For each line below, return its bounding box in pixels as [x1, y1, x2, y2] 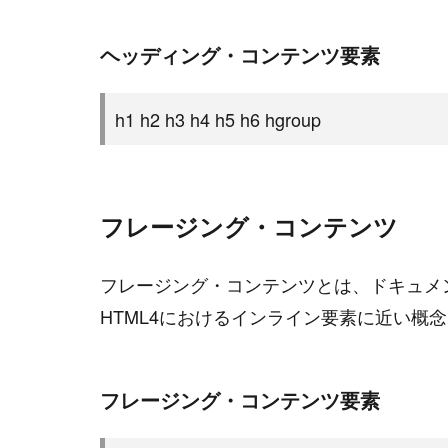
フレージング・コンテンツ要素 [100, 385, 380, 414]
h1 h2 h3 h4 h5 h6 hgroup [115, 106, 321, 132]
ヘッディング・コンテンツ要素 [100, 40, 380, 69]
